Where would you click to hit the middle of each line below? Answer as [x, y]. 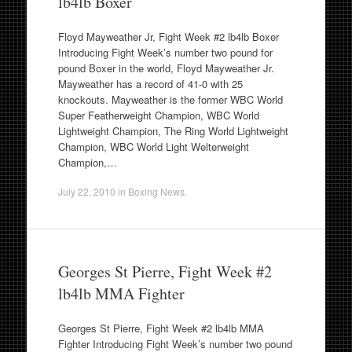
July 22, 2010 [86, 191]
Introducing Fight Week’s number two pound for [165, 52]
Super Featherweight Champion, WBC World [158, 115]
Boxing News [156, 191]
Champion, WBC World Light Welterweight [153, 146]
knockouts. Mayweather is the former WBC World [170, 99]
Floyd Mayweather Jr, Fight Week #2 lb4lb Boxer [168, 36]
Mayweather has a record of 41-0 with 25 [150, 83]
